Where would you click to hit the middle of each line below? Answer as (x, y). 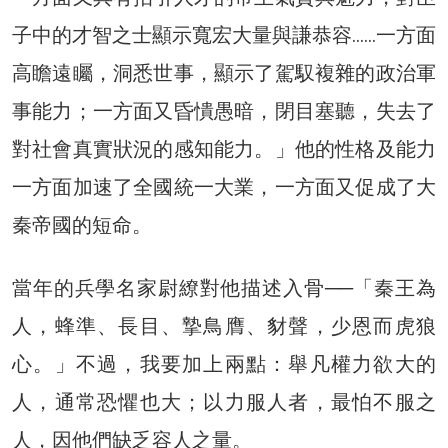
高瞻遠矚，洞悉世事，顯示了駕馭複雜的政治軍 (224, 73)
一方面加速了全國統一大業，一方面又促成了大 (224, 187)
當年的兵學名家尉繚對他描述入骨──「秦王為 (224, 288)
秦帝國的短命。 (82, 225)
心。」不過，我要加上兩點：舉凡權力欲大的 (224, 364)
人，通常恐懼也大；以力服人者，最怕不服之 (224, 402)
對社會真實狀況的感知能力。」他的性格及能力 (224, 149)
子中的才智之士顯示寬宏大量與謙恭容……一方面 (224, 35)
